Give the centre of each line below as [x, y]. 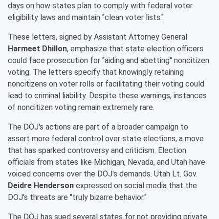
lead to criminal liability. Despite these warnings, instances [107, 96]
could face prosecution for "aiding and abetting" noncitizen [109, 61]
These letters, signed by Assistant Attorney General [98, 37]
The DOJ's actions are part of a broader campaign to [98, 127]
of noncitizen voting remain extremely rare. [81, 108]
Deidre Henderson [41, 186]
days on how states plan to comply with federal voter [100, 6]
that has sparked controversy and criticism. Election [97, 151]
